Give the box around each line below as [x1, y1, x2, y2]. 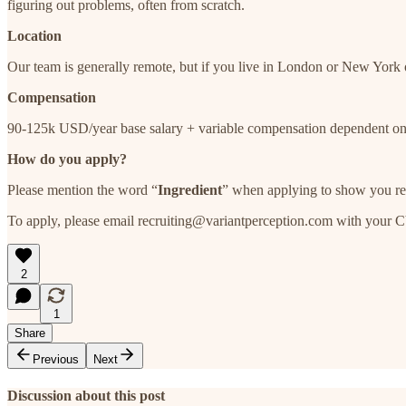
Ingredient [158, 182, 222, 198]
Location [7, 28, 62, 44]
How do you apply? [7, 151, 127, 168]
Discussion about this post [7, 388, 165, 404]
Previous [33, 353, 79, 367]
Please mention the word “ [7, 182, 158, 198]
